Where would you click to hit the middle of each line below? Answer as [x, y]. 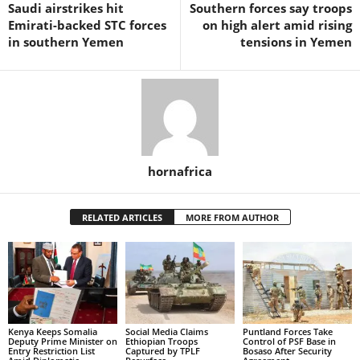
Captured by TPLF [162, 350]
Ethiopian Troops [161, 341]
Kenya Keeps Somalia [53, 331]
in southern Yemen [66, 42]
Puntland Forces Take [287, 331]
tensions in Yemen [296, 42]
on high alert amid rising [277, 25]
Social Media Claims [166, 331]
